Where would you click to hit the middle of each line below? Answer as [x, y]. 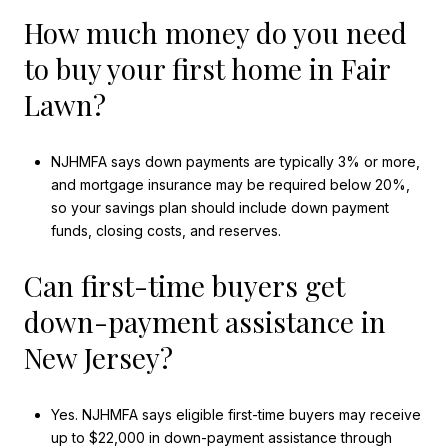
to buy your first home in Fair [207, 69]
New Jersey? [98, 358]
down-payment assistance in [205, 322]
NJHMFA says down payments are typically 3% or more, [235, 161]
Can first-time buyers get [184, 286]
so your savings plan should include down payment [219, 207]
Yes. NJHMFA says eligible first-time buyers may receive [235, 414]
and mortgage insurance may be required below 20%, [230, 184]
